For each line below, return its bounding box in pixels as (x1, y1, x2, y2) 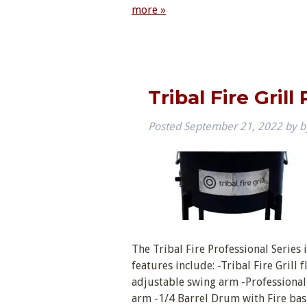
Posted (148, 119, 184, 133)
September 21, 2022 (184, 119, 282, 133)
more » (132, 3, 166, 17)
